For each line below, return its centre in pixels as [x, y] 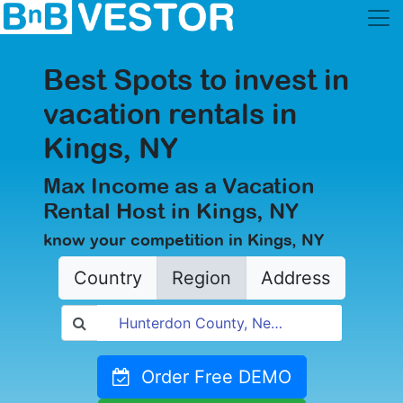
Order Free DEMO [210, 377]
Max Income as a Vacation [179, 185]
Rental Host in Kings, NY [171, 210]
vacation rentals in [170, 114]
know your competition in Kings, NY [184, 240]
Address [295, 278]
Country [107, 278]
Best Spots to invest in [196, 80]
